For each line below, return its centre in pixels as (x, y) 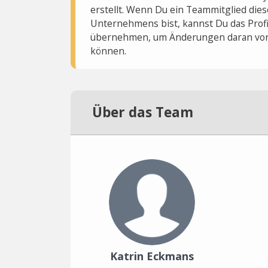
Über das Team (143, 112)
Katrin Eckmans (152, 256)
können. (108, 51)
